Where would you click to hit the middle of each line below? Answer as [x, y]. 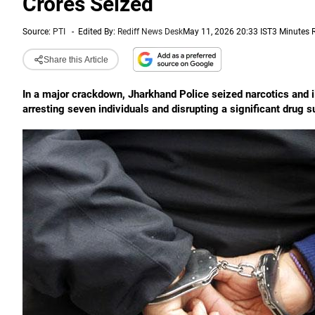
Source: [38, 32]
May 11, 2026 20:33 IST [227, 32]
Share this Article [76, 59]
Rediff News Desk [150, 32]
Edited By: [98, 32]
